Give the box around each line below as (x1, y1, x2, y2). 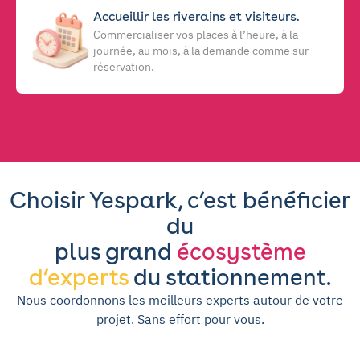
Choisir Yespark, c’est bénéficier (10, 186, 350, 214)
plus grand (55, 237, 177, 265)
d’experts (29, 263, 129, 291)
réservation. (93, 59, 154, 74)
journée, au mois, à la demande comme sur (93, 43, 309, 58)
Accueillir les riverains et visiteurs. (93, 8, 300, 24)
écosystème (177, 237, 305, 265)
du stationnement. (129, 263, 331, 291)
